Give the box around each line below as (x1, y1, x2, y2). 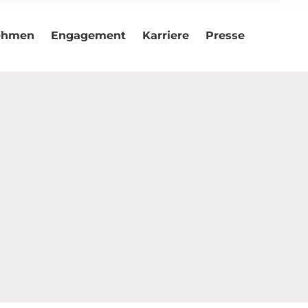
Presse (206, 29, 245, 43)
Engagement (51, 29, 126, 43)
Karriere (142, 29, 189, 43)
